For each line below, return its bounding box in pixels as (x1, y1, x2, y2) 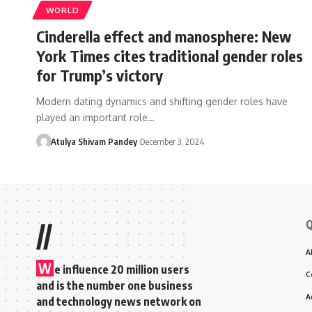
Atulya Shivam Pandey (50, 135, 137, 147)
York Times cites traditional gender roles (36, 45, 303, 65)
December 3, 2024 (139, 135, 204, 147)
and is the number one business (36, 278, 193, 292)
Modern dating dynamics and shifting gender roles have (36, 95, 288, 107)
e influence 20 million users (54, 262, 189, 276)
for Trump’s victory (36, 65, 163, 85)
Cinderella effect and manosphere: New (36, 26, 291, 46)
